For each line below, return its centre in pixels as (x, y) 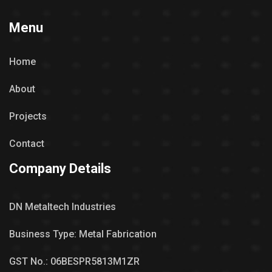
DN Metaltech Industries (63, 206)
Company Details (60, 168)
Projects (28, 116)
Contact (27, 143)
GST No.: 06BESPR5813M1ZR (74, 261)
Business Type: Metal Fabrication (83, 234)
